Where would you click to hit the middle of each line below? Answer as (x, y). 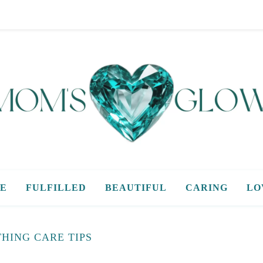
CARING (206, 188)
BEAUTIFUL (136, 188)
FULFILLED (56, 188)
